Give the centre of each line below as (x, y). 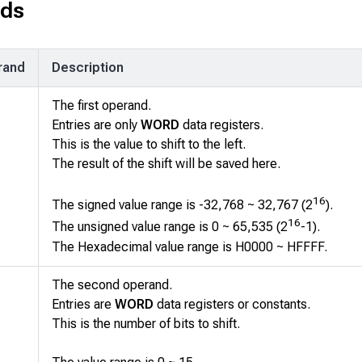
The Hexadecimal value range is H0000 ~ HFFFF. (189, 246)
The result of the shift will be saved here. (166, 164)
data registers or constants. (232, 305)
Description (88, 68)
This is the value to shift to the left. (149, 145)
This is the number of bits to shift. (146, 324)
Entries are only (96, 125)
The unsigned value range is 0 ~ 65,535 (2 (170, 227)
